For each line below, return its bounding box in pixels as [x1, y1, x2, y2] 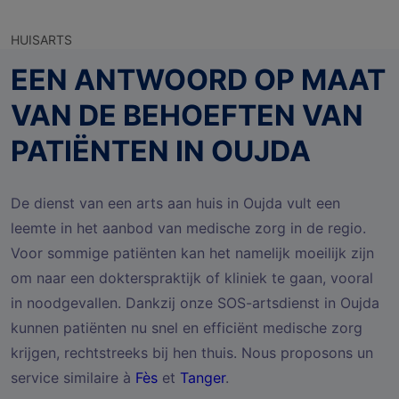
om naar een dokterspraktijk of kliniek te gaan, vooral [11, 268, 373, 287]
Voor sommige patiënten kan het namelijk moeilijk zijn [11, 243, 374, 262]
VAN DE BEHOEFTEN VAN [11, 97, 363, 133]
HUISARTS [11, 31, 72, 47]
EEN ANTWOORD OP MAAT [11, 61, 386, 97]
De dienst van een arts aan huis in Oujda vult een [11, 193, 340, 212]
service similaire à [11, 368, 135, 387]
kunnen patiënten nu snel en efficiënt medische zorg [11, 318, 362, 337]
